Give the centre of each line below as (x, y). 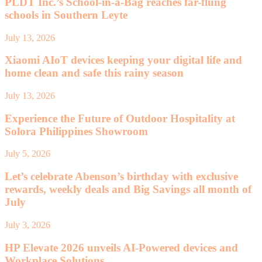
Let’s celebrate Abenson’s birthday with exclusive (121, 177)
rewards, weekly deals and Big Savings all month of (128, 189)
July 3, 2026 (27, 225)
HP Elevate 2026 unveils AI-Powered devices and (121, 247)
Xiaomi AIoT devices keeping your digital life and (123, 60)
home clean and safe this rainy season (94, 73)
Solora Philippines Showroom (76, 131)
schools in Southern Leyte (66, 15)
